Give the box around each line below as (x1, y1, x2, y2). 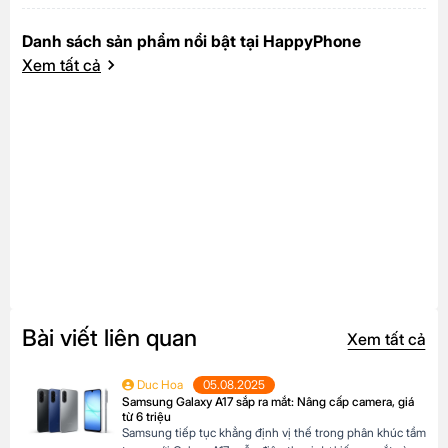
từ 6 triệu (122, 409, 171, 425)
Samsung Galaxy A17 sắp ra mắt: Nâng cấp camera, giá (122, 394, 414, 410)
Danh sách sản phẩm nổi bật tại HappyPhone (22, 31, 361, 52)
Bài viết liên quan (22, 324, 197, 353)
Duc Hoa (134, 377, 183, 393)
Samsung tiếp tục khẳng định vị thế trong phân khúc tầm (122, 425, 426, 441)
